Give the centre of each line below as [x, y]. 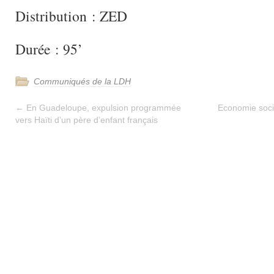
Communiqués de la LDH [82, 81]
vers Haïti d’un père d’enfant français [87, 120]
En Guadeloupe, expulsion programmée [102, 108]
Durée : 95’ [49, 49]
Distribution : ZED [71, 16]
